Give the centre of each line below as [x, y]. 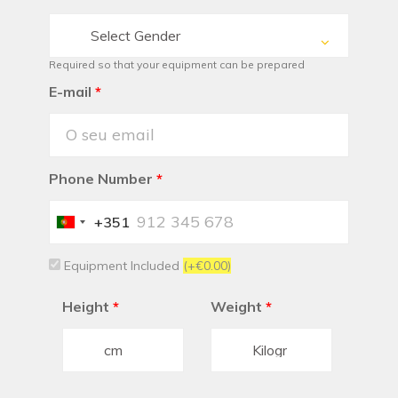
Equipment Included [122, 266]
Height [86, 307]
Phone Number [101, 179]
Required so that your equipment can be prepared [177, 65]
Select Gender [135, 36]
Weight [236, 307]
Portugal [92, 223]
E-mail [70, 92]
